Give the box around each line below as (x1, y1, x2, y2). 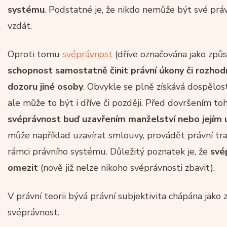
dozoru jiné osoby (8, 80, 83, 93)
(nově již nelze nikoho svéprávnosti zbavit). (38, 161, 215, 174)
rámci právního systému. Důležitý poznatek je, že (8, 145, 210, 158)
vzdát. (8, 19, 32, 32)
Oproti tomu (8, 48, 62, 60)
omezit (8, 161, 38, 174)
